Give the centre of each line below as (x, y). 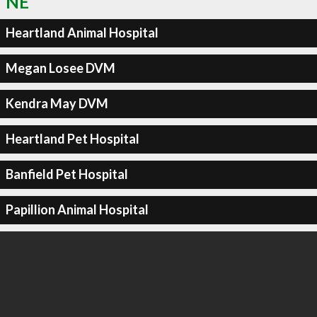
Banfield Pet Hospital (67, 174)
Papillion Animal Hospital (77, 209)
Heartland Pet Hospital (72, 139)
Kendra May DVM (57, 103)
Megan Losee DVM (60, 68)
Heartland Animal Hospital (82, 33)
